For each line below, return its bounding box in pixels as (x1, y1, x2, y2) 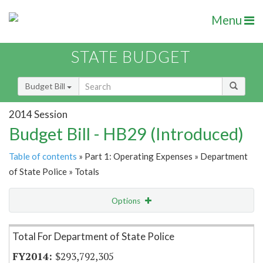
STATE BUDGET (71, 47, 190, 67)
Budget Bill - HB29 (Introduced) (9, 123, 244, 144)
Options (112, 196, 142, 206)
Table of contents (9, 151, 77, 162)
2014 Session (9, 107, 68, 120)
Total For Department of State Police (12, 230, 174, 243)
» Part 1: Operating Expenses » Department (77, 151, 248, 162)
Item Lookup (12, 220, 58, 231)
